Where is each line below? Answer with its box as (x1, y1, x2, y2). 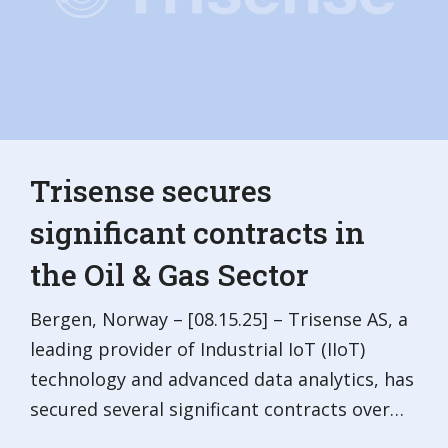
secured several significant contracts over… (30, 397, 404, 421)
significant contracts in (30, 213, 365, 252)
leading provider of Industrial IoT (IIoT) (30, 337, 365, 361)
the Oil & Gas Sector (30, 255, 309, 294)
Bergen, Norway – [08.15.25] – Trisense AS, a (30, 307, 408, 331)
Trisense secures (30, 171, 272, 210)
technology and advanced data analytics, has (30, 367, 414, 391)
